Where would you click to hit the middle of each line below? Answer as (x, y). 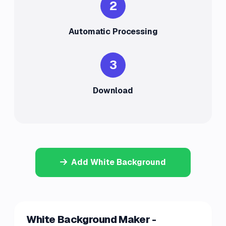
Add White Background (119, 162)
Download (113, 91)
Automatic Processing (113, 32)
